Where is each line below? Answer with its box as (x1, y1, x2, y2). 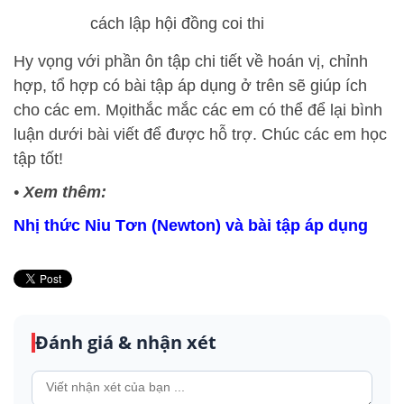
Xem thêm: (23, 182, 106, 201)
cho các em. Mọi (14, 100, 132, 119)
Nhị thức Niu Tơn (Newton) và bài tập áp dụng (14, 216, 368, 234)
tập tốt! (14, 149, 63, 168)
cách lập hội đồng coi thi (86, 14, 264, 32)
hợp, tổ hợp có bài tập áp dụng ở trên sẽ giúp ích (14, 76, 367, 95)
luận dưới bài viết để (14, 124, 161, 143)
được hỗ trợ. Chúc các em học (161, 124, 387, 143)
